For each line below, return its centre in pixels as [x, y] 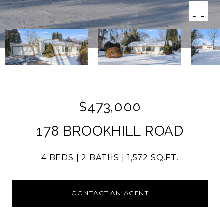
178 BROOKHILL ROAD [110, 131]
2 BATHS [100, 157]
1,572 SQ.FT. [153, 157]
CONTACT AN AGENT [110, 193]
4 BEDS [57, 157]
